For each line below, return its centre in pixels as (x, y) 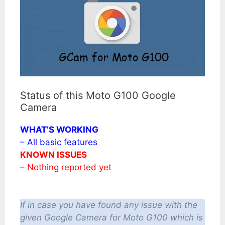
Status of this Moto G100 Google (98, 95)
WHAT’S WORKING (59, 129)
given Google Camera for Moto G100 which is (111, 217)
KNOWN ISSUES (53, 154)
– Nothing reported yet (66, 167)
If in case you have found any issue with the (109, 205)
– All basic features (59, 142)
